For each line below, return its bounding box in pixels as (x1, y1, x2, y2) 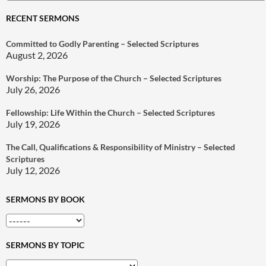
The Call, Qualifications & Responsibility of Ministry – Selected (6, 142, 235, 153)
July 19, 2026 (6, 118, 60, 130)
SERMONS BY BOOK (6, 194, 85, 205)
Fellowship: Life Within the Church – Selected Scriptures (6, 107, 215, 118)
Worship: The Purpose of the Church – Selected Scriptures (6, 73, 221, 84)
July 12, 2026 (6, 164, 60, 176)
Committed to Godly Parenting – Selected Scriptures (6, 39, 199, 49)
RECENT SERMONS (6, 13, 80, 24)
